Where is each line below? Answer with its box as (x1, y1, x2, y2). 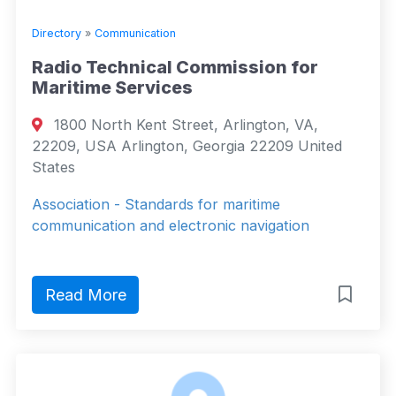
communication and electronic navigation (32, 217, 309, 235)
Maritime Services (32, 77, 193, 99)
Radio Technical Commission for (32, 57, 318, 79)
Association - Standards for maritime (32, 195, 280, 214)
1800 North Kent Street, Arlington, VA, (49, 116, 319, 134)
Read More (44, 286, 126, 305)
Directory (32, 27, 81, 41)
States (32, 158, 75, 177)
